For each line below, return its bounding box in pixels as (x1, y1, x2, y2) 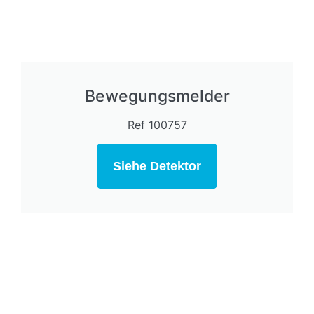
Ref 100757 (127, 118, 187, 132)
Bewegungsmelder (84, 86, 230, 107)
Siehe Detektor (113, 159, 201, 174)
